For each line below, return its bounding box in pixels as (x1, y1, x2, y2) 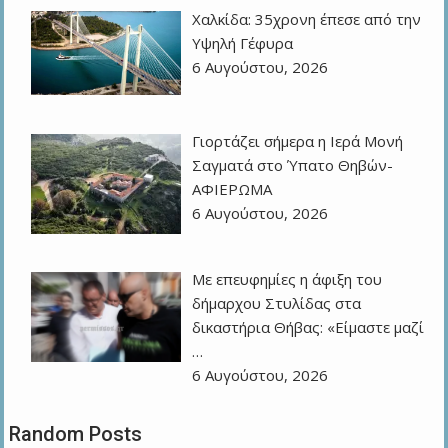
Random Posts (9, 421, 143, 446)
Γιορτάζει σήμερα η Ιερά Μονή (192, 131, 404, 152)
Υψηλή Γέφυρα (192, 32, 294, 53)
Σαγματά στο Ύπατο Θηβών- (192, 155, 394, 176)
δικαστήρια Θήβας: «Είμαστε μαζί (192, 317, 425, 338)
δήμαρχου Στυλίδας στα (192, 293, 362, 314)
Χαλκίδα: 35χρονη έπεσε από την (192, 8, 422, 29)
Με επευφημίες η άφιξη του (192, 269, 383, 290)
